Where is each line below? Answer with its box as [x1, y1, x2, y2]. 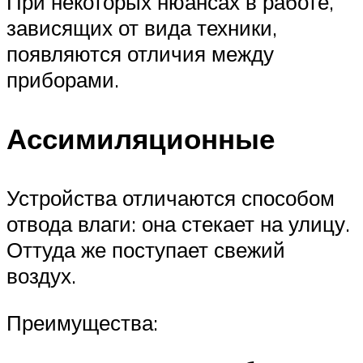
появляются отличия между [6, 40, 274, 66]
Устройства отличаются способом [6, 185, 335, 211]
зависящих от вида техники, [6, 14, 277, 41]
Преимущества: [6, 309, 158, 335]
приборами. [6, 66, 119, 92]
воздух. [6, 263, 76, 288]
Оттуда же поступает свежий [6, 237, 285, 263]
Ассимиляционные [6, 120, 275, 156]
